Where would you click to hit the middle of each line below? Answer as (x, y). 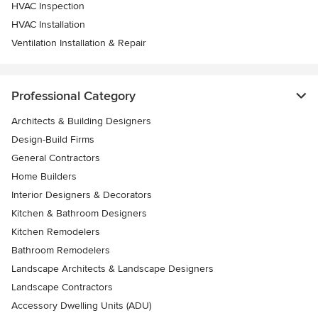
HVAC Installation (48, 24)
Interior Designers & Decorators (82, 194)
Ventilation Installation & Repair (79, 43)
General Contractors (56, 158)
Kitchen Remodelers (56, 231)
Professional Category (73, 95)
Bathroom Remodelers (61, 250)
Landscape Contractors (62, 287)
